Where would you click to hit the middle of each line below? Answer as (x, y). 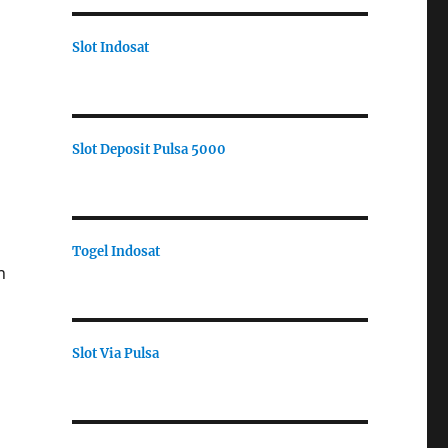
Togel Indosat (115, 251)
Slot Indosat (110, 47)
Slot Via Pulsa (115, 353)
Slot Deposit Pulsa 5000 (148, 149)
